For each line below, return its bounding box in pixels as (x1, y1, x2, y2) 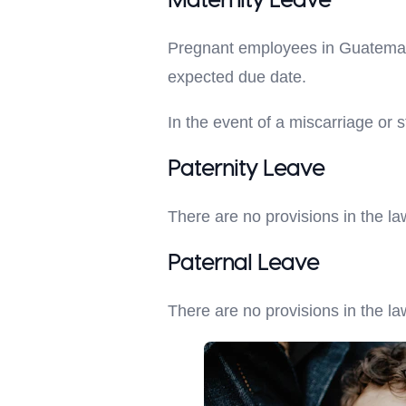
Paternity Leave (167, 159, 324, 180)
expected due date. (167, 68, 306, 86)
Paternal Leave (167, 253, 319, 275)
